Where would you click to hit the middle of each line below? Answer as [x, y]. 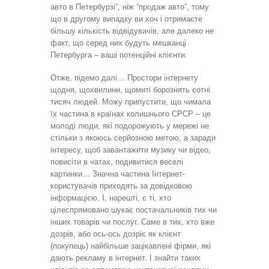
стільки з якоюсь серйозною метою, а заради [133, 138]
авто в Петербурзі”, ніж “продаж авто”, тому [130, 7]
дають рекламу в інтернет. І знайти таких [125, 258]
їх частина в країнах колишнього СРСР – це [131, 113]
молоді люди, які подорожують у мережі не [130, 125]
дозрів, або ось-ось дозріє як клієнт [116, 234]
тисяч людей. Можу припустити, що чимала [131, 101]
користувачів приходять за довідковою [121, 186]
